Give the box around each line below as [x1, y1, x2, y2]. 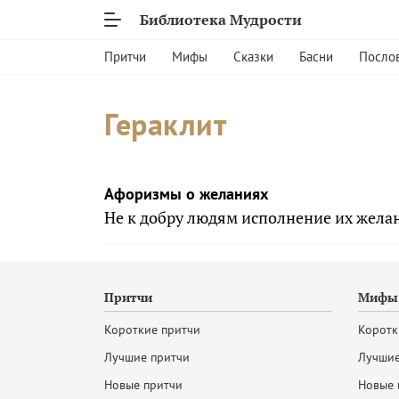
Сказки [233, 48, 273, 65]
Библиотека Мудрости [140, 11, 302, 28]
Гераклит [104, 104, 226, 143]
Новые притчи [104, 377, 183, 393]
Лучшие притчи [104, 349, 190, 365]
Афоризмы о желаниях [104, 183, 268, 204]
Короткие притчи [104, 322, 200, 338]
